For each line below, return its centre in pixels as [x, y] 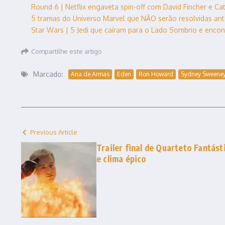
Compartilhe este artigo [67, 51]
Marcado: [48, 74]
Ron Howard [156, 74]
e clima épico [122, 159]
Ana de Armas [90, 74]
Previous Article [54, 132]
